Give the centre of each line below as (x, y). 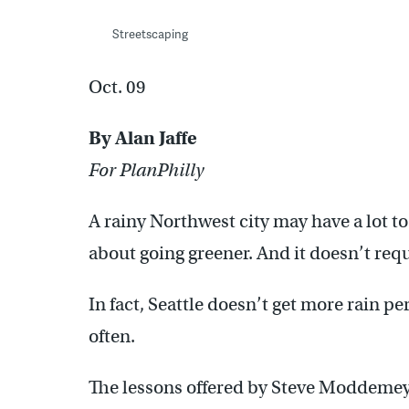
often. (112, 336)
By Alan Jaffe (143, 138)
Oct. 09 (117, 87)
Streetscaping (150, 33)
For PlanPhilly (146, 170)
